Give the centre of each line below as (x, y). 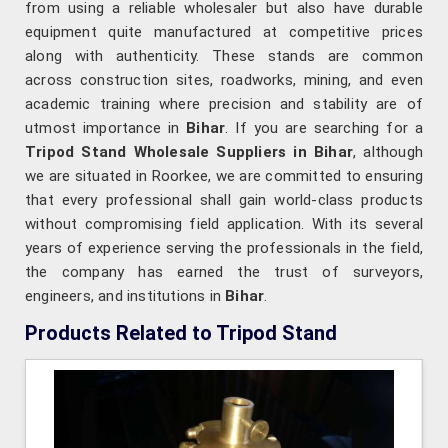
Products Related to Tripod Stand (181, 333)
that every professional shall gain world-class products (224, 200)
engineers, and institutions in (125, 296)
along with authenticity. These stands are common (224, 56)
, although (388, 152)
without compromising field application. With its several (224, 224)
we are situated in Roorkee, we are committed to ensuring (224, 176)
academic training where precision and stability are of (224, 104)
